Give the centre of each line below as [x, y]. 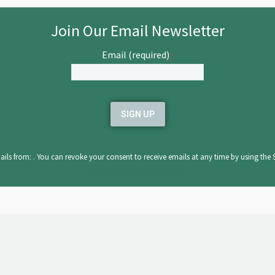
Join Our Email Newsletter [137, 30]
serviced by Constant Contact [137, 173]
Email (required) [136, 54]
